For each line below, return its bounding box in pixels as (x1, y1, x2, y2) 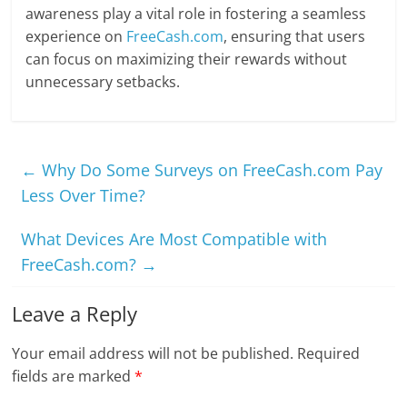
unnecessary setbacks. (25, 72, 181, 93)
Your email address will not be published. (12, 343, 294, 364)
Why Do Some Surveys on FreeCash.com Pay (37, 159, 383, 182)
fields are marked (12, 366, 135, 387)
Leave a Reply (12, 300, 138, 328)
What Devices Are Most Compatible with (21, 228, 328, 251)
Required (297, 343, 361, 364)
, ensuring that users (223, 26, 366, 47)
